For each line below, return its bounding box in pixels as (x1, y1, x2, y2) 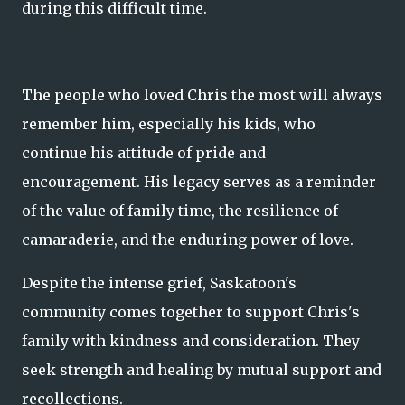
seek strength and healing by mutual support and (22, 361, 381, 379)
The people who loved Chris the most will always (22, 86, 382, 104)
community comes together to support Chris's (22, 303, 360, 321)
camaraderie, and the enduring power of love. (22, 231, 353, 249)
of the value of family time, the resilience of (22, 202, 338, 220)
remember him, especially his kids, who (22, 115, 316, 133)
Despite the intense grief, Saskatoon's (22, 274, 297, 292)
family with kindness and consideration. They (22, 332, 360, 350)
